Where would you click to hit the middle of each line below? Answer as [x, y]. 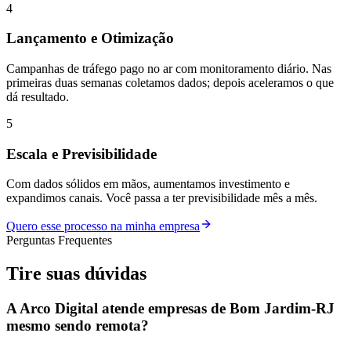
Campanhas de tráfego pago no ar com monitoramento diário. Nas [169, 68]
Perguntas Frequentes [59, 241]
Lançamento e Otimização [90, 38]
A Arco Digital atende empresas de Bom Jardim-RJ [170, 309]
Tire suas [45, 274]
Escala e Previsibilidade [81, 154]
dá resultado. [38, 96]
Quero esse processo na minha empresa [103, 226]
